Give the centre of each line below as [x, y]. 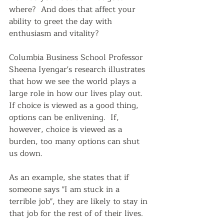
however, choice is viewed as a [67, 129]
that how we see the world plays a [74, 81]
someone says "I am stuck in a [65, 189]
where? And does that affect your [73, 9]
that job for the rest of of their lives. [78, 213]
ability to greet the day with [62, 21]
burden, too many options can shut [75, 141]
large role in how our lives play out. [78, 93]
